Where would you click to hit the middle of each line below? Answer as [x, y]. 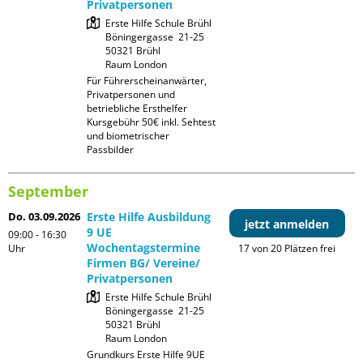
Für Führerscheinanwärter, [147, 81]
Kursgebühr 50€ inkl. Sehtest [152, 122]
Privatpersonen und [131, 95]
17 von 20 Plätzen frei [287, 249]
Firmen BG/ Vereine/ [144, 263]
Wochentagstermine [144, 248]
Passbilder [111, 150]
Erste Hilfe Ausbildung [149, 217]
